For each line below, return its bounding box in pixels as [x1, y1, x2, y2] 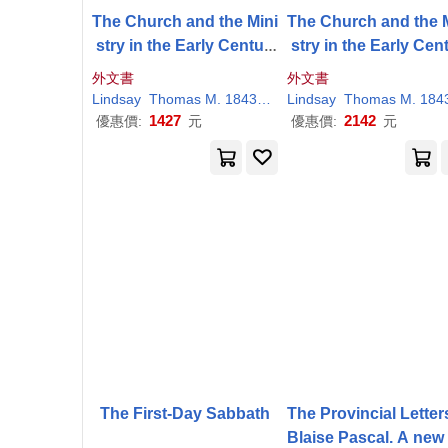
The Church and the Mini [92, 13, 278, 30]
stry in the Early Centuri [96, 37, 274, 54]
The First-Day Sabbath [100, 405, 270, 422]
